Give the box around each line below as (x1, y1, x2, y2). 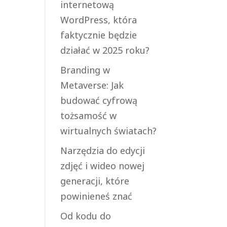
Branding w (60, 64, 110, 76)
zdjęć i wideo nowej (60, 160, 145, 172)
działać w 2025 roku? (60, 44, 150, 56)
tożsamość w (60, 109, 117, 122)
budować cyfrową (60, 94, 138, 106)
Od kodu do (60, 210, 111, 222)
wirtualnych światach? (60, 125, 157, 137)
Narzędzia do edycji (60, 144, 145, 157)
